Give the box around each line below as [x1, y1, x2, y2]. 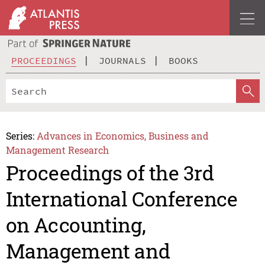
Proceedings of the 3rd [5, 159, 214, 186]
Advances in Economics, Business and [37, 129, 209, 142]
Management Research [5, 143, 109, 156]
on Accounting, [5, 211, 146, 238]
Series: [5, 129, 34, 142]
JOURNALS [99, 54, 146, 66]
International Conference [5, 185, 238, 212]
